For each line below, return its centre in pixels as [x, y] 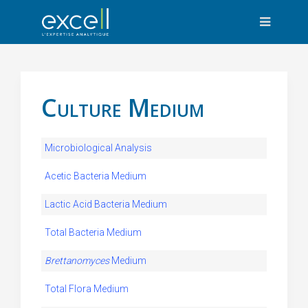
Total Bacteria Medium [93, 232]
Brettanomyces [77, 261]
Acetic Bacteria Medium [96, 176]
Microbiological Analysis [98, 148]
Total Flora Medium [87, 289]
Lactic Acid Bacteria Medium [106, 204]
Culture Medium [123, 108]
